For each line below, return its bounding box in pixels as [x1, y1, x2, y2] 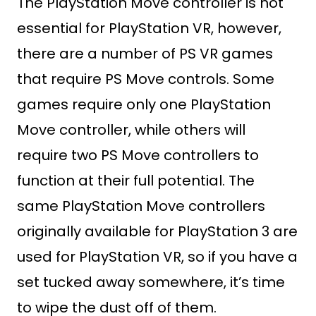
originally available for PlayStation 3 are [17, 221, 298, 241]
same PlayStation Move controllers [17, 196, 265, 216]
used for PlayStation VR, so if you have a [17, 247, 298, 267]
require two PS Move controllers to [17, 145, 259, 165]
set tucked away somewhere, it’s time [17, 272, 285, 292]
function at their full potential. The [17, 171, 255, 190]
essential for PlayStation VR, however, [17, 18, 281, 38]
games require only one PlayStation [17, 95, 271, 114]
